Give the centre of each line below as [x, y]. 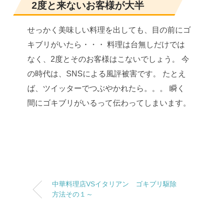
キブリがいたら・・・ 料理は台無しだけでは [106, 45]
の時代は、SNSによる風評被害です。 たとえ [107, 74]
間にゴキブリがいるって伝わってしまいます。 [109, 103]
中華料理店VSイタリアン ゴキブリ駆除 [114, 184]
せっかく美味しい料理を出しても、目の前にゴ [109, 30]
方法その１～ [73, 194]
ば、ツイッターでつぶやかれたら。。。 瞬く [106, 88]
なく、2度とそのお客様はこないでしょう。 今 [108, 59]
